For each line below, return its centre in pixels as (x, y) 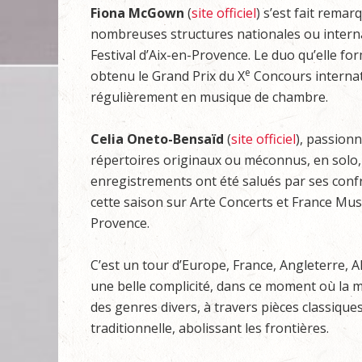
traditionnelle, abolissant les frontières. (210, 328)
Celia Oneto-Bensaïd (157, 139)
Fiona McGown (137, 13)
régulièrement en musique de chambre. (209, 97)
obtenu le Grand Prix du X (168, 76)
